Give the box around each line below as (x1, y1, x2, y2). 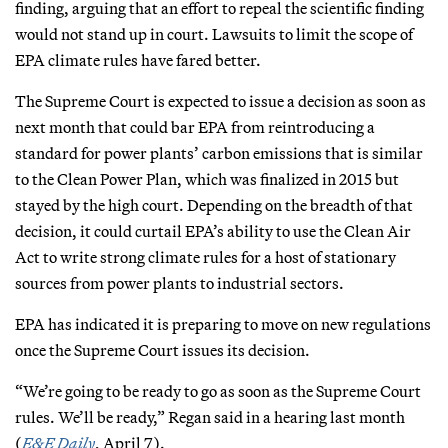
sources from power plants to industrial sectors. (15, 272, 344, 293)
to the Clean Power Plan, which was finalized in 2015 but (15, 168, 399, 189)
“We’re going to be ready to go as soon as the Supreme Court (15, 380, 421, 401)
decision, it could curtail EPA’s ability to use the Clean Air (15, 220, 411, 241)
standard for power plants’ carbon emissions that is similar (15, 142, 423, 163)
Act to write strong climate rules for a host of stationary (15, 246, 396, 267)
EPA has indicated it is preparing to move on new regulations (15, 313, 431, 334)
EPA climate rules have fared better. (15, 49, 261, 70)
